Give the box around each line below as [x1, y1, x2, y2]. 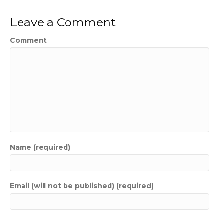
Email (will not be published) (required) [10, 181, 153, 191]
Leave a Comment [10, 15, 116, 30]
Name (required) [10, 143, 70, 152]
